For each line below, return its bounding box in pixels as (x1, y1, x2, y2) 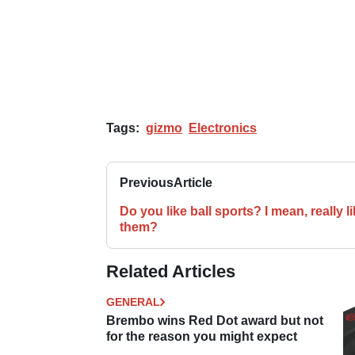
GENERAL (106, 295, 160, 308)
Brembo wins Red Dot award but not (106, 313, 323, 327)
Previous (120, 175, 174, 189)
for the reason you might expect (106, 329, 297, 343)
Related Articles (106, 261, 235, 281)
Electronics (189, 120, 257, 135)
